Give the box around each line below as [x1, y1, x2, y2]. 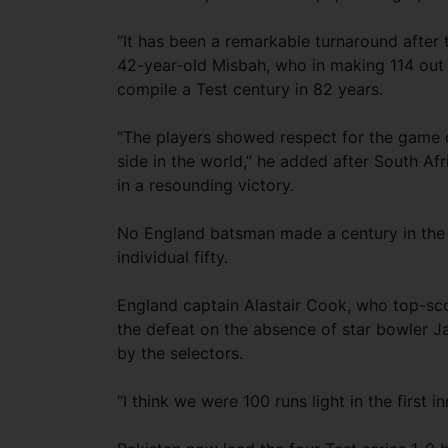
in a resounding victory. [117, 175, 294, 195]
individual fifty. [117, 247, 228, 267]
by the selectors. [117, 343, 243, 363]
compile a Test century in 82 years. [117, 79, 383, 99]
